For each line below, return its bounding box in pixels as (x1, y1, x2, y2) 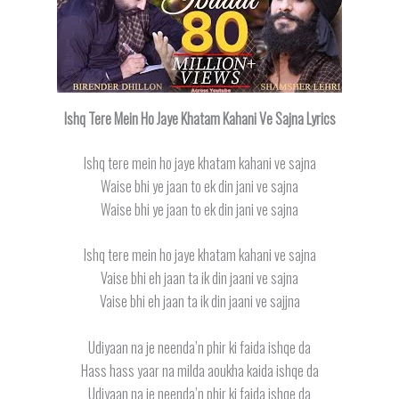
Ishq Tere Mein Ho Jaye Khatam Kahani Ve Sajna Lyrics (63, 107, 336, 129)
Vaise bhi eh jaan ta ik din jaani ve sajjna (99, 290, 300, 313)
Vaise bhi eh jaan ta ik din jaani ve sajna (101, 267, 298, 289)
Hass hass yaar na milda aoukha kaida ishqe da (80, 359, 319, 381)
